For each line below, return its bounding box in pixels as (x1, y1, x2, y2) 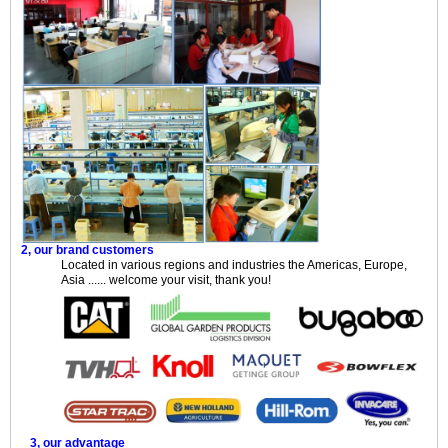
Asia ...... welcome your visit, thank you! (61, 273, 271, 288)
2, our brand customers (21, 243, 154, 258)
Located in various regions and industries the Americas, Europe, (61, 258, 407, 273)
